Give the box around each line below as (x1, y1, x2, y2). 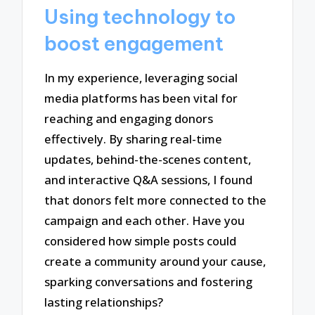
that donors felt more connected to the (44, 192, 267, 209)
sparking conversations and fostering (44, 274, 253, 290)
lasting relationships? (44, 294, 164, 311)
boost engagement (44, 30, 224, 56)
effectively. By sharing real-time (44, 131, 223, 148)
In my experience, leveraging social (44, 70, 238, 86)
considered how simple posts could (44, 233, 237, 250)
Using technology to (44, 4, 236, 29)
